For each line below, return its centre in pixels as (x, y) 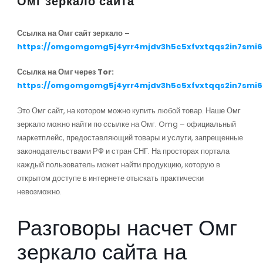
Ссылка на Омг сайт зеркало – (73, 33)
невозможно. (39, 192)
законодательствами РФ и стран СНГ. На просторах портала (123, 151)
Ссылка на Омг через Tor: (65, 72)
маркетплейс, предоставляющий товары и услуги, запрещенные (130, 138)
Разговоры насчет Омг (127, 228)
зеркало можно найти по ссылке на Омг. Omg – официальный (126, 124)
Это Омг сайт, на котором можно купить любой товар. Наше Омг (129, 111)
